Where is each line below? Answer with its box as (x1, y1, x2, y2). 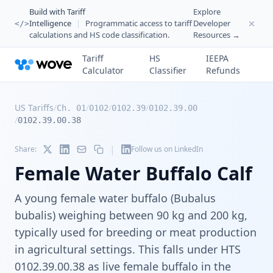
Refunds (205, 65, 240, 76)
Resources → (193, 29, 240, 40)
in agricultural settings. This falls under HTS (15, 242, 241, 257)
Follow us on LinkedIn (131, 144, 203, 154)
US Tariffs (15, 102, 54, 113)
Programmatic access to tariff (85, 18, 192, 29)
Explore (193, 6, 221, 17)
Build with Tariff (29, 6, 85, 17)
